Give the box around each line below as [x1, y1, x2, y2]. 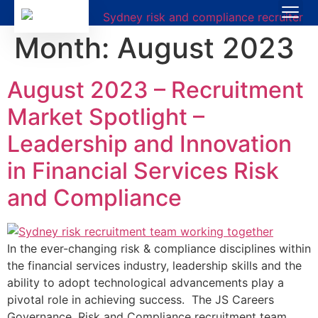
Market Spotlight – [7, 102, 204, 131]
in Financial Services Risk [7, 156, 279, 185]
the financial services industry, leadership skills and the [7, 258, 302, 273]
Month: [14, 30, 117, 65]
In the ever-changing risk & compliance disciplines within [7, 241, 311, 256]
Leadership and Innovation [7, 129, 292, 158]
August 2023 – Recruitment [7, 75, 304, 104]
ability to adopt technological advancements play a [7, 275, 284, 290]
